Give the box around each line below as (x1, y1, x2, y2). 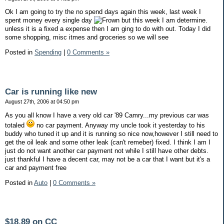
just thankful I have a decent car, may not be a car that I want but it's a (5, 155, 210, 163)
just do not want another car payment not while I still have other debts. (5, 146, 208, 154)
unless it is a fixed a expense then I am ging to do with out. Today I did (5, 25, 210, 33)
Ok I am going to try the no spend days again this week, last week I (5, 8, 201, 16)
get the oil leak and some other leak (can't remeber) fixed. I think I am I (5, 138, 210, 146)
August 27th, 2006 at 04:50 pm (5, 98, 79, 104)
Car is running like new (5, 86, 97, 96)
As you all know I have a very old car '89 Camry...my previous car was (5, 111, 209, 119)
